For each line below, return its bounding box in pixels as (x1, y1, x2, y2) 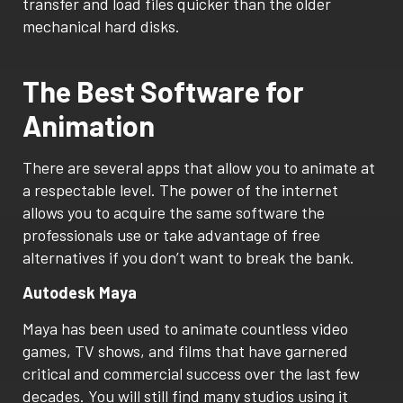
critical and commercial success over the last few (22, 363, 360, 383)
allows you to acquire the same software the (22, 201, 325, 222)
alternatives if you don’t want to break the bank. (22, 246, 354, 267)
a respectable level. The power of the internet (22, 179, 338, 200)
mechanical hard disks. (22, 15, 180, 36)
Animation (22, 107, 155, 142)
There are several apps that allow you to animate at (22, 157, 375, 177)
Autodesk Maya (22, 282, 137, 303)
